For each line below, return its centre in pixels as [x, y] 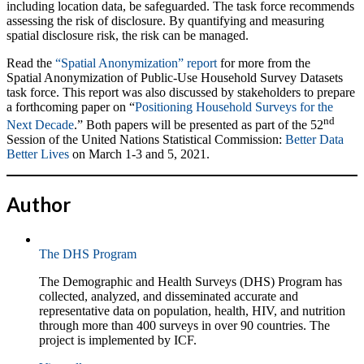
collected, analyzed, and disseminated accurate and [169, 296]
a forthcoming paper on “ [71, 106]
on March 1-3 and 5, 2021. [139, 154]
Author [39, 204]
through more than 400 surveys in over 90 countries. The [184, 325]
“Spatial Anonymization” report [136, 63]
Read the [31, 63]
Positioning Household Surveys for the [234, 106]
